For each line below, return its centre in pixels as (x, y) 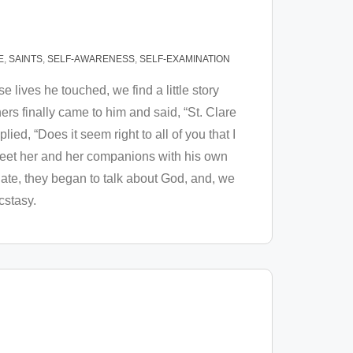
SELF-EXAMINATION (185, 59)
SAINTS (26, 59)
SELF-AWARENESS (91, 59)
